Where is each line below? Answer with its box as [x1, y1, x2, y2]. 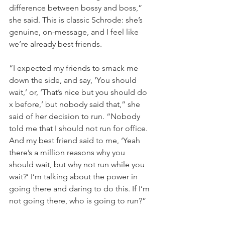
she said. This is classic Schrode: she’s [9, 15, 145, 25]
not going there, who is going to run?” [9, 195, 146, 205]
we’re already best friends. [9, 39, 102, 49]
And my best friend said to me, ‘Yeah [9, 135, 142, 145]
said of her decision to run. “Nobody [9, 111, 142, 121]
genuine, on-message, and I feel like [9, 27, 141, 37]
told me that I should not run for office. [9, 123, 150, 133]
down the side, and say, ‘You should [9, 75, 139, 85]
